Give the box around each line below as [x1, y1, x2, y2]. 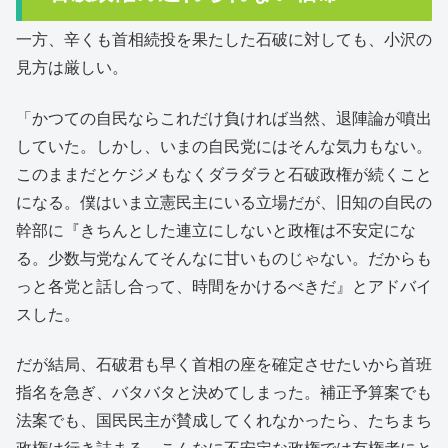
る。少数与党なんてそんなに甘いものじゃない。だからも [16, 249, 432, 267]
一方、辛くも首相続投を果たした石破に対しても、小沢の [16, 31, 432, 49]
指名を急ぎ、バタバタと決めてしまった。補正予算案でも [16, 383, 432, 401]
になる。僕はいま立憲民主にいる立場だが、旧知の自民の [16, 193, 432, 211]
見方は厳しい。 [16, 59, 128, 77]
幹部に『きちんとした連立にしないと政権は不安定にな [16, 221, 416, 239]
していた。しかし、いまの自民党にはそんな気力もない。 [16, 137, 432, 155]
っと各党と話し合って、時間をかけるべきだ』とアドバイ [16, 277, 432, 295]
